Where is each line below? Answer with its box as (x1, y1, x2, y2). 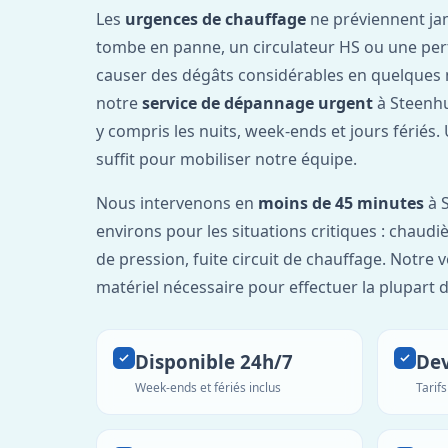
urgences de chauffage (125, 7, 306, 30)
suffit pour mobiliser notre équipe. (96, 147, 357, 170)
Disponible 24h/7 (135, 348, 293, 374)
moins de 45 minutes (258, 191, 424, 214)
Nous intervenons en (96, 191, 258, 214)
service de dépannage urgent (142, 91, 373, 114)
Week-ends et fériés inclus (135, 378, 281, 396)
